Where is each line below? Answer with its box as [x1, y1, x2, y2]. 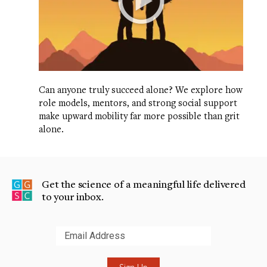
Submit [11, 238, 43, 252]
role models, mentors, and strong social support [39, 96, 237, 108]
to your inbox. [42, 189, 104, 203]
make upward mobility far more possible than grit [39, 109, 240, 122]
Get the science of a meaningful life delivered [42, 176, 246, 191]
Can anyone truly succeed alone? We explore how [39, 83, 243, 95]
